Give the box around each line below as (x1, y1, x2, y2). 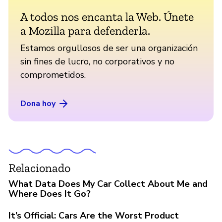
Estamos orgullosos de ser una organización (20, 42, 198, 54)
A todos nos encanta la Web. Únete (20, 9, 194, 24)
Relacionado (8, 160, 70, 175)
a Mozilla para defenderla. (20, 23, 150, 38)
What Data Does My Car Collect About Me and (8, 177, 208, 190)
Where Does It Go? (8, 187, 91, 200)
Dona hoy (20, 98, 55, 109)
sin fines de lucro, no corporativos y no (20, 55, 174, 67)
